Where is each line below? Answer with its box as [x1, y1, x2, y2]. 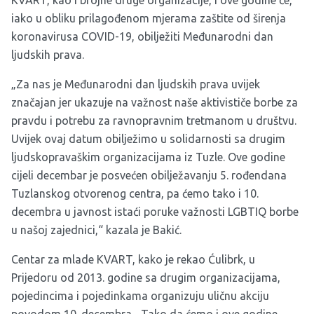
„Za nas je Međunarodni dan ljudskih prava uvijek [11, 78, 260, 91]
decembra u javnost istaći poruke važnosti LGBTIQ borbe [11, 205, 299, 219]
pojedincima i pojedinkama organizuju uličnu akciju [11, 289, 269, 303]
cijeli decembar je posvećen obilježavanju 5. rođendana [11, 169, 287, 182]
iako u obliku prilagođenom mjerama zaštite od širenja [11, 12, 286, 25]
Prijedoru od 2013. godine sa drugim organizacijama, [11, 271, 280, 285]
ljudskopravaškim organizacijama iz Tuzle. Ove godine [11, 151, 285, 164]
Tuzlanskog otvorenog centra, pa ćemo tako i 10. [11, 187, 259, 200]
